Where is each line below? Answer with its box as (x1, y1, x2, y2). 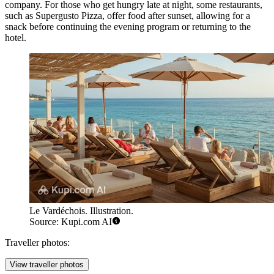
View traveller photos (10, 259, 84, 269)
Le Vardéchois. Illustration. (29, 205, 133, 216)
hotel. (5, 32, 26, 43)
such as (5, 10, 35, 21)
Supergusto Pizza (35, 10, 102, 21)
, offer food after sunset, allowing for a (102, 10, 250, 21)
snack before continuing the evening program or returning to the (5, 21, 251, 32)
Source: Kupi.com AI (29, 216, 112, 227)
